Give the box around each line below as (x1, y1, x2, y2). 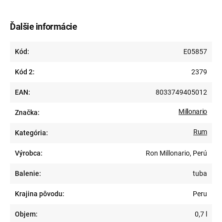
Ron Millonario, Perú (145, 149, 207, 158)
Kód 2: (15, 68, 35, 76)
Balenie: (15, 169, 41, 178)
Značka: (15, 109, 40, 117)
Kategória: (15, 129, 48, 137)
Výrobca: (15, 149, 43, 158)
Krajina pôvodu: (15, 190, 64, 198)
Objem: (15, 210, 38, 219)
